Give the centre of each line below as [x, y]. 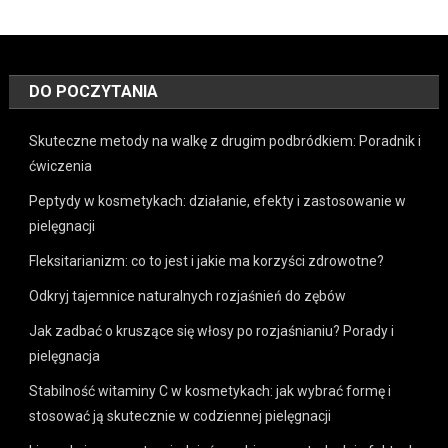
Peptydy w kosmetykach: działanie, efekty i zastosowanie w [218, 200]
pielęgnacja [65, 355]
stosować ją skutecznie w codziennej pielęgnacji [180, 415]
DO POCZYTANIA [94, 91]
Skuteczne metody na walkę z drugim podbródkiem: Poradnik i [225, 140]
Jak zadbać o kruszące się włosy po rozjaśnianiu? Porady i [212, 330]
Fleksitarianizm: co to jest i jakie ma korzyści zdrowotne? [207, 260]
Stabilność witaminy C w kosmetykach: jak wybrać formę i [210, 390]
